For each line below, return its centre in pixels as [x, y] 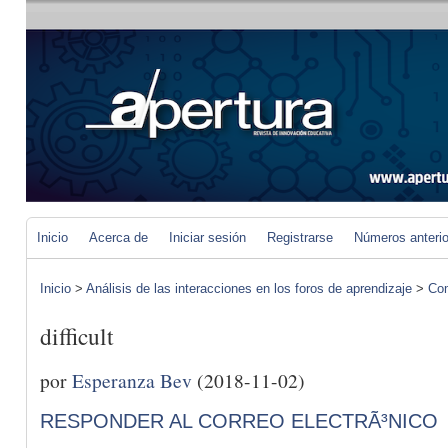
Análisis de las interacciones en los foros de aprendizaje [249, 288]
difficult [77, 336]
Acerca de [118, 237]
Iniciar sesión [207, 237]
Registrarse [300, 237]
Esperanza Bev [132, 379]
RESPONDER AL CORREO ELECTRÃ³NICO [239, 420]
